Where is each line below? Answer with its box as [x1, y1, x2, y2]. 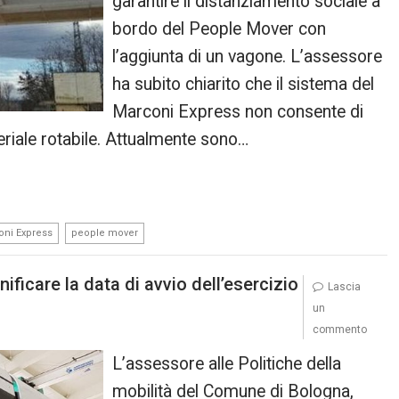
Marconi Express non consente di [112, 101, 364, 122]
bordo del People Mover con [112, 18, 327, 39]
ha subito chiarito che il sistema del [112, 73, 375, 94]
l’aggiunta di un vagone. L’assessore [112, 45, 383, 67]
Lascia [327, 281, 361, 293]
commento [312, 323, 367, 336]
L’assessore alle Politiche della [112, 354, 342, 374]
